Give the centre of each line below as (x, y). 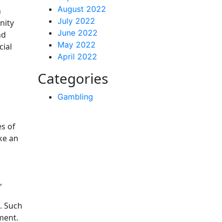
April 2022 (77, 56)
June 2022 (78, 33)
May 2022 (77, 45)
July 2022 (76, 21)
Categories (73, 78)
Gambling (75, 97)
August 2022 (82, 9)
